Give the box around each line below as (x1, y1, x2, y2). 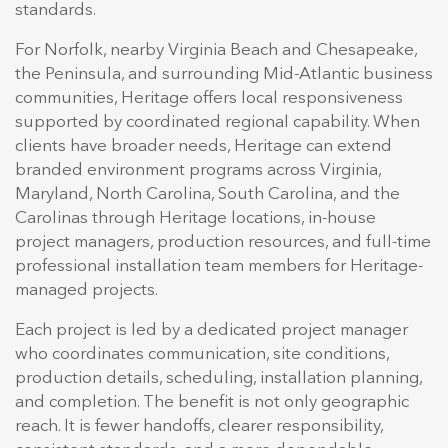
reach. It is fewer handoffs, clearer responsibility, (15, 417, 383, 435)
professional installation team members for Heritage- (15, 257, 423, 275)
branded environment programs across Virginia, (15, 161, 381, 179)
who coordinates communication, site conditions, (15, 345, 389, 363)
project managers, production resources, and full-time (15, 233, 431, 251)
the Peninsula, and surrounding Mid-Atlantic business (15, 65, 433, 83)
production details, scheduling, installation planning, (15, 369, 422, 387)
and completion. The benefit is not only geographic (15, 393, 409, 411)
